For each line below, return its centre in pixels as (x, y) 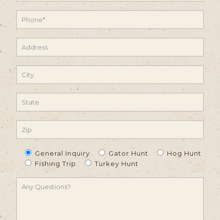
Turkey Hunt (117, 163)
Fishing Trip (55, 163)
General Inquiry (62, 153)
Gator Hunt (128, 153)
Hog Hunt (184, 153)
